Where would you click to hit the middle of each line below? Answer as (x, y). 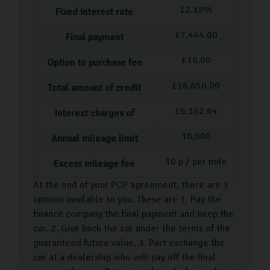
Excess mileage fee (94, 164)
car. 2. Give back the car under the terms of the (132, 228)
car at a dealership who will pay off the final (124, 257)
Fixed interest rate (94, 12)
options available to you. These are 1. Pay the (127, 199)
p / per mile (201, 161)
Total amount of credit (94, 88)
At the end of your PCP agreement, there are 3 (131, 185)
